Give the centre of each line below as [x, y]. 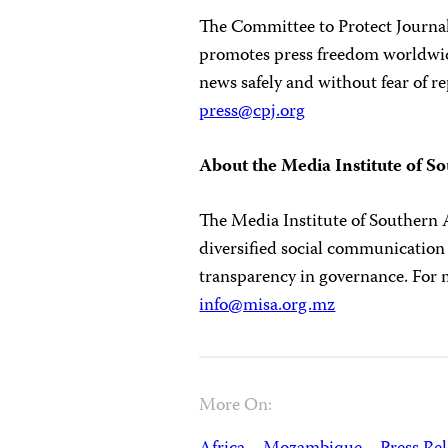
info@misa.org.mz [267, 305]
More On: [236, 405]
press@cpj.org [252, 111]
